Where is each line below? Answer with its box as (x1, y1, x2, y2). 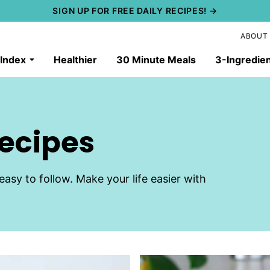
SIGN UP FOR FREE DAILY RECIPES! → (52, 5, 218, 16)
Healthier (54, 54, 97, 66)
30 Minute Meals (116, 54, 196, 66)
